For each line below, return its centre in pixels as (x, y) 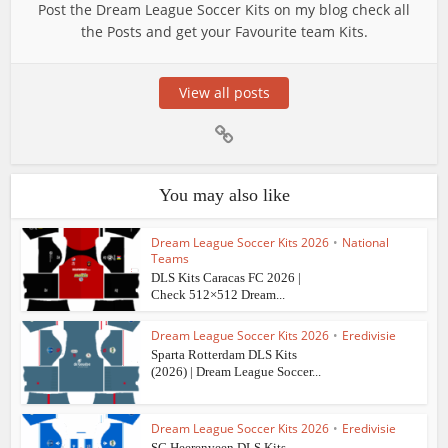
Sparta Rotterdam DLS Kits (224, 355)
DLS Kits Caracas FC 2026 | (226, 278)
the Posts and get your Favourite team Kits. (224, 32)
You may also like (224, 195)
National (366, 243)
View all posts (224, 93)
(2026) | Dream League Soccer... (236, 372)
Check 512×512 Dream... (218, 295)
